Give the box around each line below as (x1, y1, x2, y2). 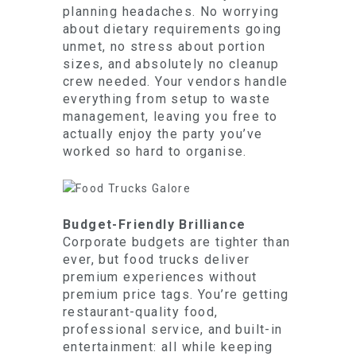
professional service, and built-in (63, 322, 283, 337)
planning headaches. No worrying (63, 4, 280, 19)
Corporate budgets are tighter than (63, 234, 291, 250)
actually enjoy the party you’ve (63, 126, 263, 141)
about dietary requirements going (63, 21, 282, 37)
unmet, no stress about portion (63, 39, 265, 54)
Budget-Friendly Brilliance (63, 217, 246, 232)
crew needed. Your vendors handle (63, 74, 288, 89)
